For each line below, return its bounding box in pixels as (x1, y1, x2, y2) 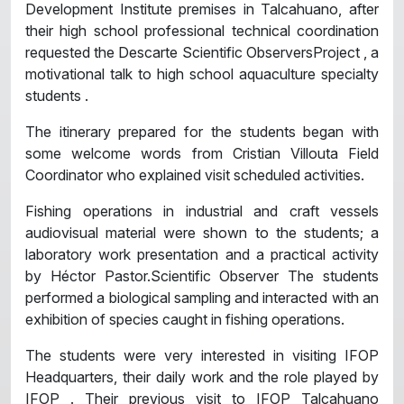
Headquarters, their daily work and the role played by (25, 367, 379, 386)
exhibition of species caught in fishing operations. (25, 309, 344, 328)
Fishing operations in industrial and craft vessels (25, 201, 379, 220)
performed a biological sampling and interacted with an (25, 288, 379, 307)
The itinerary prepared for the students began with (25, 122, 379, 141)
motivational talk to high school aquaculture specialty (25, 64, 379, 83)
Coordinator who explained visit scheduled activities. (25, 165, 364, 184)
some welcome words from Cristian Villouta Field (25, 143, 379, 162)
